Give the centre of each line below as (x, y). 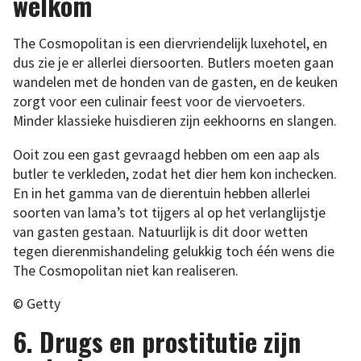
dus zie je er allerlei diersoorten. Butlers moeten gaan (173, 63)
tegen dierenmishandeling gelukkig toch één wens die (174, 251)
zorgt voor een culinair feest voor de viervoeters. (159, 102)
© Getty (37, 304)
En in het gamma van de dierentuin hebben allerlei (162, 193)
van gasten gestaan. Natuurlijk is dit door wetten (160, 232)
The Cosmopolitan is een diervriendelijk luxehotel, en (170, 44)
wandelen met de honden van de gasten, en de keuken (175, 83)
